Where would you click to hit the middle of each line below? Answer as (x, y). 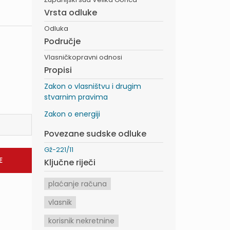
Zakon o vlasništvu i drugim (93, 86)
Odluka (56, 28)
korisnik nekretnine (81, 221)
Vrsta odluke (71, 13)
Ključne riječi (70, 162)
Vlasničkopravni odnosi (83, 57)
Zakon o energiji (72, 114)
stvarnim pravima (76, 97)
